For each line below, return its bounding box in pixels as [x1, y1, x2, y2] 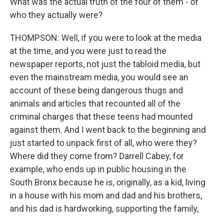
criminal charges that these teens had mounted [10, 111, 193, 122]
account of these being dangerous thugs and [10, 85, 183, 95]
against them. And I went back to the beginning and [10, 125, 206, 135]
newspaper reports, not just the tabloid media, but [10, 59, 200, 69]
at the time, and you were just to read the [10, 46, 166, 56]
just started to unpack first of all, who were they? [10, 138, 197, 148]
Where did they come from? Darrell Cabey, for [10, 151, 184, 161]
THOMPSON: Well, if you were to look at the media [10, 33, 201, 43]
